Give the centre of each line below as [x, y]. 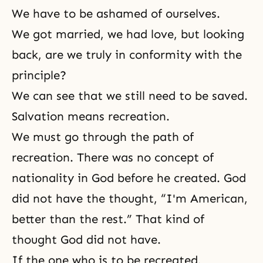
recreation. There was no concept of [113, 157]
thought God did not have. [86, 240]
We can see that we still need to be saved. [130, 96]
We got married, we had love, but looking [128, 34]
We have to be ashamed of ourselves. [116, 14]
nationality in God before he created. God [129, 178]
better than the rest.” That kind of [108, 219]
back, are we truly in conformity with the [127, 55]
